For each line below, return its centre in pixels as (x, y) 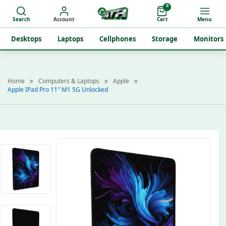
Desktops (26, 39)
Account (64, 19)
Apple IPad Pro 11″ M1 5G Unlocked (58, 90)
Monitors (209, 39)
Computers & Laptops (69, 81)
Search (21, 19)
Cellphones (118, 39)
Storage (165, 39)
